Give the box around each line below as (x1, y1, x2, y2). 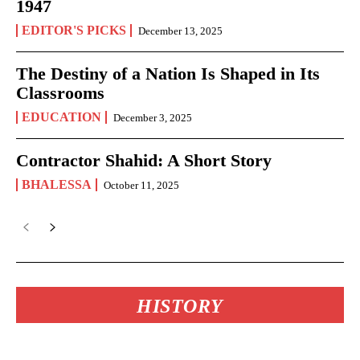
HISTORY (137, 295, 223, 317)
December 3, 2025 (113, 111, 192, 124)
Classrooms (16, 82, 104, 103)
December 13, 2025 (138, 24, 223, 37)
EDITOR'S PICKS (22, 22, 126, 37)
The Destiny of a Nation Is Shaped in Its (16, 63, 320, 84)
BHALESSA (22, 177, 92, 191)
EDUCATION (22, 109, 101, 124)
